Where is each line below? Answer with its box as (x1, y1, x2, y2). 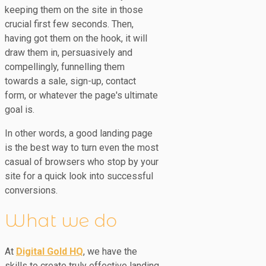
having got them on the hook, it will (5, 32, 147, 44)
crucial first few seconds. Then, (5, 18, 134, 30)
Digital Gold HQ (16, 246, 83, 258)
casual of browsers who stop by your (5, 156, 159, 167)
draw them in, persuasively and (5, 46, 132, 58)
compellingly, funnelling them (5, 61, 125, 72)
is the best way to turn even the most (5, 141, 159, 153)
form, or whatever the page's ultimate (5, 89, 158, 101)
